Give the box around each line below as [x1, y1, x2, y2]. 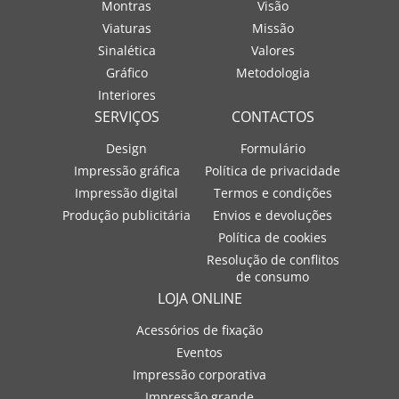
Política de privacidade [205, 162, 340, 179]
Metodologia [235, 64, 310, 81]
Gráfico [105, 64, 148, 81]
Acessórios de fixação [136, 322, 263, 338]
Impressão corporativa [133, 366, 266, 383]
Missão [251, 20, 294, 37]
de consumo [236, 268, 309, 285]
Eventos [176, 344, 223, 361]
